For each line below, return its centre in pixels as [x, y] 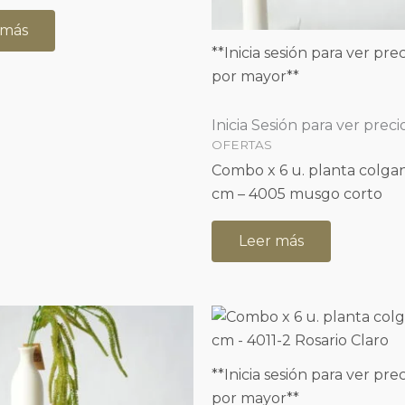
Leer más [271, 240]
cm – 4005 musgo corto [297, 193]
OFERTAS [242, 144]
